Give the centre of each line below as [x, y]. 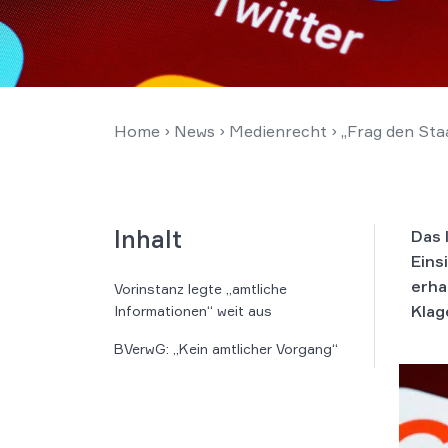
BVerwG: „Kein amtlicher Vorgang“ [226, 348]
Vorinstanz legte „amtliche [200, 288]
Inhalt [148, 239]
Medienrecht [278, 131]
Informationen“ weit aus [193, 310]
